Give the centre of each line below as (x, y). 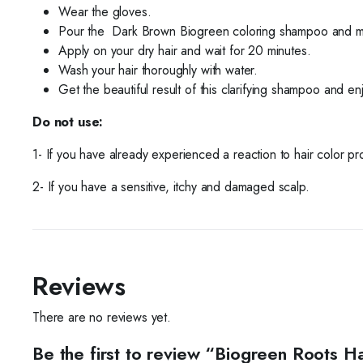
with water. (229, 70)
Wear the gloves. (105, 12)
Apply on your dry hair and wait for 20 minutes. (185, 51)
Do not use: (68, 122)
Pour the (81, 31)
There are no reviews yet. (102, 317)
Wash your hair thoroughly (128, 70)
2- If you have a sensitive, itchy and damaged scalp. (171, 187)
